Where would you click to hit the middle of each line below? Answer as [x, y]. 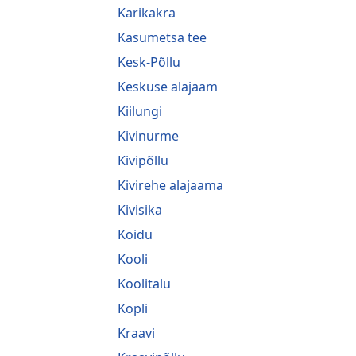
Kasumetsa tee [162, 37]
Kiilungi [140, 111]
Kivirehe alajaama [170, 185]
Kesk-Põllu [149, 62]
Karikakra [147, 12]
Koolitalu [144, 283]
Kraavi [136, 333]
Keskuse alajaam [168, 86]
